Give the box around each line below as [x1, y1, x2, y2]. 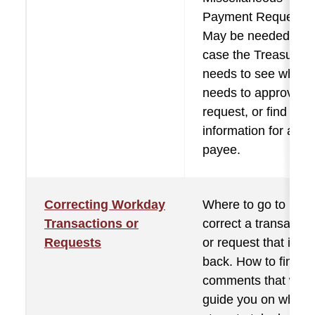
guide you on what [202, 292, 305, 307]
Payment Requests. [202, 10, 313, 24]
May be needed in [202, 29, 303, 43]
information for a [202, 124, 294, 138]
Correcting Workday [44, 198, 165, 212]
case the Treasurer [202, 48, 308, 62]
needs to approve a [202, 86, 311, 100]
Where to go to [202, 198, 285, 212]
